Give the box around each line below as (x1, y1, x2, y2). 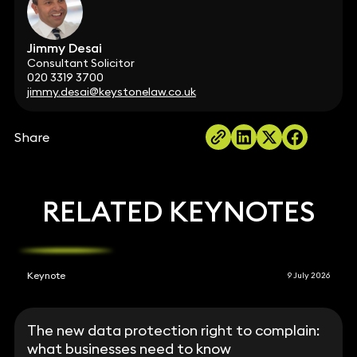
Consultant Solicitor (26, 55, 135, 70)
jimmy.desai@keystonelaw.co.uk (26, 84, 196, 99)
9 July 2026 (288, 269, 331, 280)
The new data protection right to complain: (27, 320, 320, 339)
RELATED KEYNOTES (42, 194, 315, 229)
